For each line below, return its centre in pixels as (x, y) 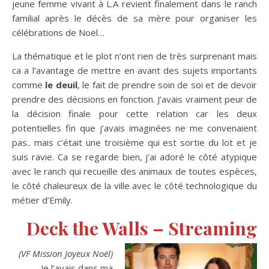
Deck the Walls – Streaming (142, 228)
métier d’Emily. (42, 200)
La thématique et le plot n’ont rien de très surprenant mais (134, 56)
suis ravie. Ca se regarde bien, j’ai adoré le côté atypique (134, 156)
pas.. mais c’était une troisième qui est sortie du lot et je (134, 142)
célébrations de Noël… (58, 32)
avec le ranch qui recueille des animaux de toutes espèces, (134, 171)
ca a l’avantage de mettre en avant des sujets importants (134, 70)
